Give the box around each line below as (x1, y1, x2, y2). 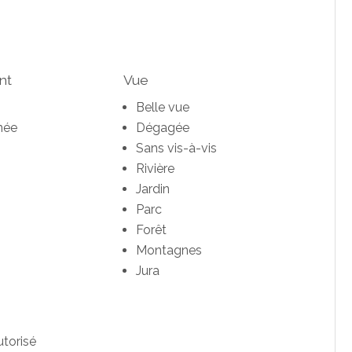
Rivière (135, 161, 174, 177)
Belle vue (135, 100, 189, 115)
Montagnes (135, 243, 202, 258)
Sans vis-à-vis (135, 141, 217, 156)
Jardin (135, 181, 170, 197)
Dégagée (135, 120, 189, 136)
